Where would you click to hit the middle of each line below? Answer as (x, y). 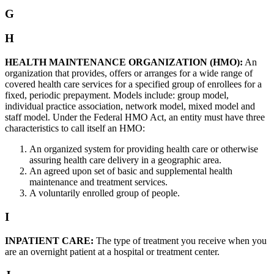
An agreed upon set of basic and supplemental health (131, 171)
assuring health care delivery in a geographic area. (125, 160)
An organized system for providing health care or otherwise (144, 149)
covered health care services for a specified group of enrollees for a (133, 84)
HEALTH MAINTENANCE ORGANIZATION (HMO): (124, 62)
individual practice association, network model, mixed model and (130, 106)
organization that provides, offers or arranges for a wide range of (129, 73)
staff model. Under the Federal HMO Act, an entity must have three (135, 117)
